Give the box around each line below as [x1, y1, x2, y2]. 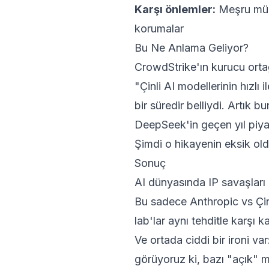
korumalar [134, 22, 184, 35]
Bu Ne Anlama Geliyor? [134, 41, 249, 54]
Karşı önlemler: [134, 3, 216, 16]
